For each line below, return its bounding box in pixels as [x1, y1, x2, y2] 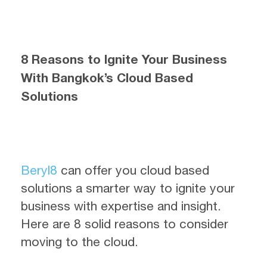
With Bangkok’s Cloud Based [21, 70, 193, 85]
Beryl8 [21, 163, 57, 177]
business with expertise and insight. [21, 198, 221, 213]
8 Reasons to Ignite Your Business [21, 52, 227, 67]
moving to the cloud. [21, 234, 138, 249]
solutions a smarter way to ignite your [21, 181, 235, 195]
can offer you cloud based [57, 163, 209, 177]
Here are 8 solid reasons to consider [21, 216, 228, 231]
